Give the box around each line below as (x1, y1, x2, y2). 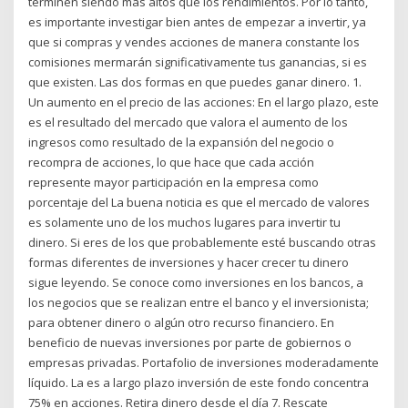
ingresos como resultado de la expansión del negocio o (28, 133, 335, 150)
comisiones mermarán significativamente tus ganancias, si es (28, 53, 368, 70)
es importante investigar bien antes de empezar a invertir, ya (28, 13, 367, 30)
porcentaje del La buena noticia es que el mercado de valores (28, 193, 371, 210)
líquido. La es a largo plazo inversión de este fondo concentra (28, 373, 370, 391)
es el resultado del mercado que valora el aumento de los (28, 113, 349, 130)
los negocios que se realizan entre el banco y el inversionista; (28, 293, 370, 311)
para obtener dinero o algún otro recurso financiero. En (28, 313, 335, 331)
